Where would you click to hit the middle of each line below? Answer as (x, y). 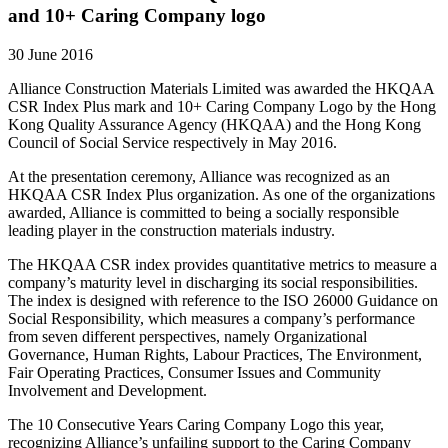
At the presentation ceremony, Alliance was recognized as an (199, 176)
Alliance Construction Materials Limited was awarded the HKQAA (221, 88)
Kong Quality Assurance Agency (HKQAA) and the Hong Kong (214, 124)
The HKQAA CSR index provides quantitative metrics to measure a (222, 264)
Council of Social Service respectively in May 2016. (172, 142)
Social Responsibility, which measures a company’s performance (211, 318)
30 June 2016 (50, 54)
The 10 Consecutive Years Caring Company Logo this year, (196, 424)
